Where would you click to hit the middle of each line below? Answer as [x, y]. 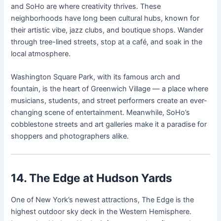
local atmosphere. [41, 54]
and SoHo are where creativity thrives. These [86, 6]
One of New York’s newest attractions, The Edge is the [103, 200]
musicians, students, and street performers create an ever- [109, 101]
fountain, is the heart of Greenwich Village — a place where [110, 89]
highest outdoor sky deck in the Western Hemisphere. [101, 211]
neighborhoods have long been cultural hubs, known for [105, 18]
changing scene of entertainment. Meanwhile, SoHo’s [101, 113]
